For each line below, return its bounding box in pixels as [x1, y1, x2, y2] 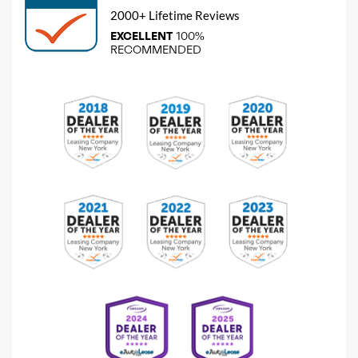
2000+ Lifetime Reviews [110, 7, 240, 22]
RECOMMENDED [110, 42, 201, 57]
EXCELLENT [110, 28, 173, 43]
